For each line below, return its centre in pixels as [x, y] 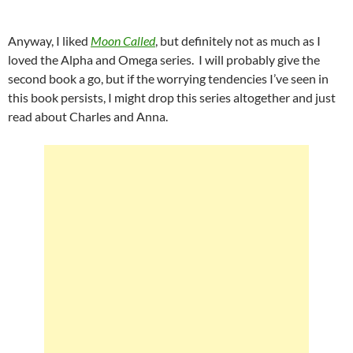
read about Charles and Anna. [88, 116]
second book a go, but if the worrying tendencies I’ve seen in [168, 78]
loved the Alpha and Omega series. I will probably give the [164, 59]
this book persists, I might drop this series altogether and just [172, 97]
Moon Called [123, 40]
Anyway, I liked [49, 40]
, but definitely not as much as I [238, 40]
